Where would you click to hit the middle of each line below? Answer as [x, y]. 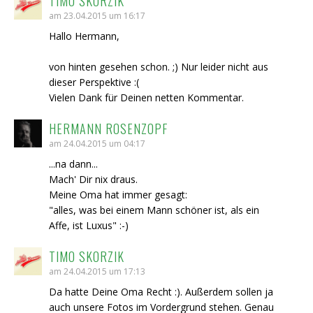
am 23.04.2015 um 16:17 [97, 16]
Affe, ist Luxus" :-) [89, 225]
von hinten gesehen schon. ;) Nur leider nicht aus [159, 67]
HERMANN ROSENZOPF [110, 129]
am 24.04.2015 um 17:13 [97, 271]
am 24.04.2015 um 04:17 [97, 144]
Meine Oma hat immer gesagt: [118, 195]
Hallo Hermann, [84, 36]
